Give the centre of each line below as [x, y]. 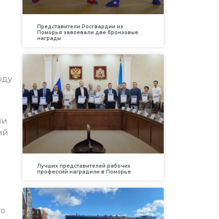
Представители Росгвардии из [80, 27]
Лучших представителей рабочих [84, 166]
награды [49, 39]
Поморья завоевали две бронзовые [88, 33]
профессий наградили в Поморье [84, 172]
